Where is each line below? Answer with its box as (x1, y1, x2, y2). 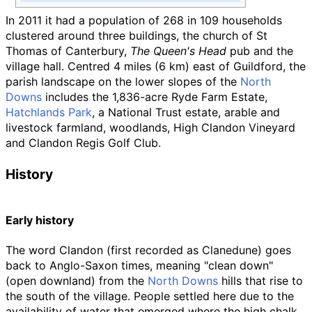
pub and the (226, 44, 293, 58)
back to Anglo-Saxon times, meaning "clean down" (6, 258, 273, 273)
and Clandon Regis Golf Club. (6, 136, 161, 150)
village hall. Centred (6, 59, 114, 74)
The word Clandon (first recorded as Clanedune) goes (6, 243, 291, 258)
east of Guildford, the (189, 59, 306, 74)
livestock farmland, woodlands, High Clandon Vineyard (6, 120, 295, 135)
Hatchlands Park (6, 105, 92, 120)
